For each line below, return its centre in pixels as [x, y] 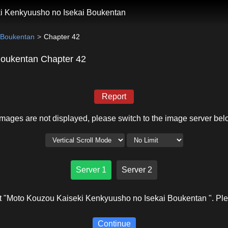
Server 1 [91, 170]
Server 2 [137, 170]
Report [114, 96]
